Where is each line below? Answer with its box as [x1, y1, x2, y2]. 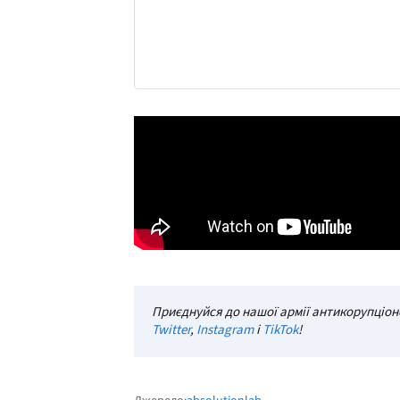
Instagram [196, 320, 254, 339]
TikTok [262, 320, 298, 339]
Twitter [152, 320, 190, 339]
